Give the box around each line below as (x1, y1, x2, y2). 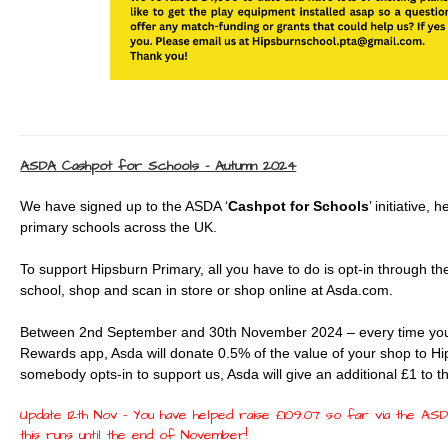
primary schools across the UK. (20, 219, 218, 235)
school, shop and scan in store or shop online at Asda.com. (20, 282, 394, 298)
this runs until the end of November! (20, 425, 248, 445)
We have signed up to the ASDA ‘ (20, 198, 229, 214)
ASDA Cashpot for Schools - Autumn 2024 (20, 156, 297, 176)
